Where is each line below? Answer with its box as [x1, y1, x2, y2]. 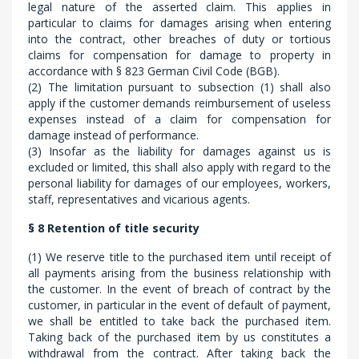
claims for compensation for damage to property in [28, 47, 331, 63]
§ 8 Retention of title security [28, 220, 200, 236]
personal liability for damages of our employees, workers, [28, 175, 331, 191]
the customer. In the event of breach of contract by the [28, 281, 331, 296]
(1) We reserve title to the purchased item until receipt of [28, 249, 331, 264]
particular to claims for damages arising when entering [28, 15, 331, 30]
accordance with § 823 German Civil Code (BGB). [28, 63, 280, 79]
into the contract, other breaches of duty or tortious [28, 31, 331, 46]
